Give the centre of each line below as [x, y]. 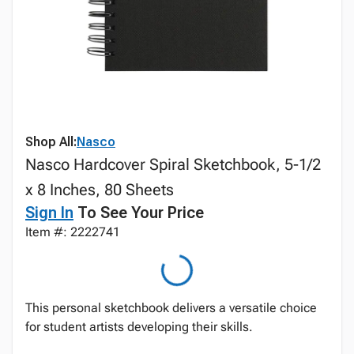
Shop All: [51, 142]
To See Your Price [139, 213]
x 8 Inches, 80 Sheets [100, 190]
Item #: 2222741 [73, 232]
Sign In [49, 213]
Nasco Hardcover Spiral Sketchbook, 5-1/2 [173, 164]
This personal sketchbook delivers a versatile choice [171, 308]
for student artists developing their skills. [139, 327]
